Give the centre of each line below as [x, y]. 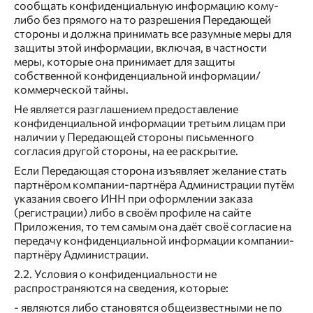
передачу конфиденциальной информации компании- [154, 240]
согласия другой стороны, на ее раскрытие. [126, 151]
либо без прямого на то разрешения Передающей [143, 20]
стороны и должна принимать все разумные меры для [153, 34]
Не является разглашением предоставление [126, 109]
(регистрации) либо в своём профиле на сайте [132, 212]
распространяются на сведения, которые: [121, 288]
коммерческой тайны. [71, 89]
